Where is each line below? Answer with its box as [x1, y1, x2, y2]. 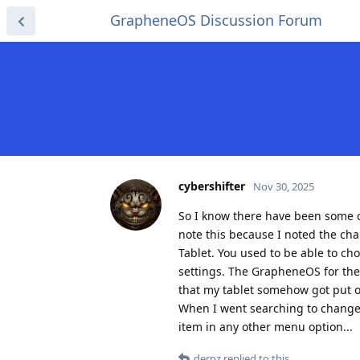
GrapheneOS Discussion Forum [110, 10, 322, 30]
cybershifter [178, 178, 245, 194]
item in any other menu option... [178, 318, 353, 334]
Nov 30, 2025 [253, 178, 314, 194]
